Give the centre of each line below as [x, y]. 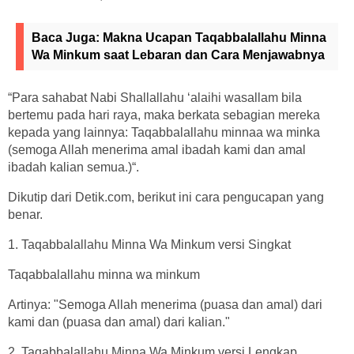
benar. [25, 214]
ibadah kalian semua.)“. [73, 167]
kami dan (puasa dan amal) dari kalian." [119, 322]
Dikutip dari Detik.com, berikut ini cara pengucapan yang [166, 197]
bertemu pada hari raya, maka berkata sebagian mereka [164, 115]
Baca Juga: [67, 37]
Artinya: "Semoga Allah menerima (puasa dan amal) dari [165, 304]
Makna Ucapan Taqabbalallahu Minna [215, 37]
